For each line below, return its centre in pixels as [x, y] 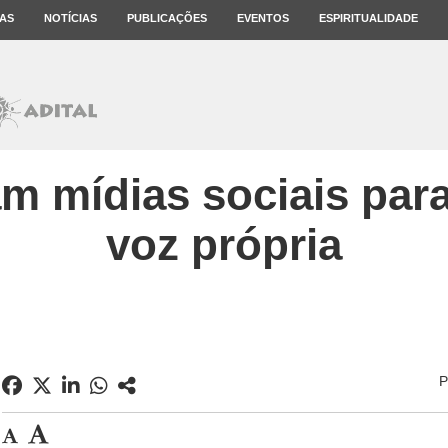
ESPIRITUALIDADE [368, 18]
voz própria [224, 244]
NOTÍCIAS [70, 18]
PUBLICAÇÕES [167, 18]
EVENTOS [263, 18]
